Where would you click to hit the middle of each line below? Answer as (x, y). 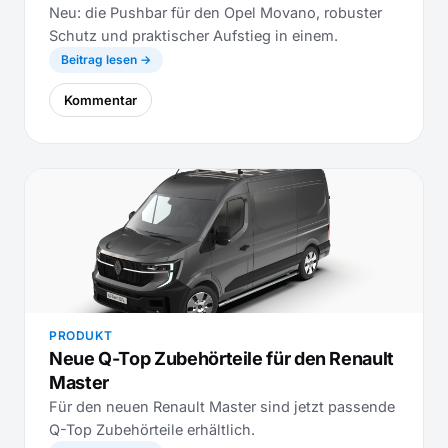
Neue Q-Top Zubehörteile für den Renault (221, 358)
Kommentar (100, 100)
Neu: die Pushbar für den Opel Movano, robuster (215, 12)
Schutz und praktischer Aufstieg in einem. (193, 35)
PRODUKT (81, 335)
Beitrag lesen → (106, 59)
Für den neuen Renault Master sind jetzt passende (222, 406)
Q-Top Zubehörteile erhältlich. (152, 429)
